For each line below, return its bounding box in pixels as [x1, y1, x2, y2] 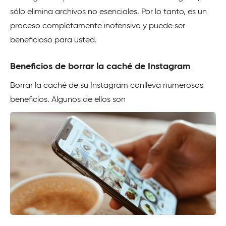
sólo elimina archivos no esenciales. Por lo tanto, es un [10, 8, 207, 17]
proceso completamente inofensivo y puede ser [10, 22, 185, 31]
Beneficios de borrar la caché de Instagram [10, 62, 190, 72]
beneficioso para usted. [10, 36, 97, 45]
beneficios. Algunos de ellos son [10, 96, 126, 104]
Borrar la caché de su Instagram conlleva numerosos [10, 82, 203, 90]
